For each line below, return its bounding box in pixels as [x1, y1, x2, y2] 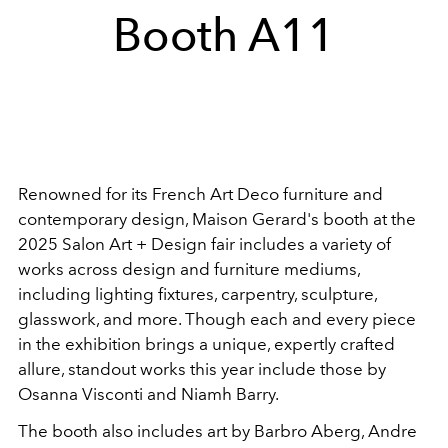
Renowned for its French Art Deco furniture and [18, 183, 383, 204]
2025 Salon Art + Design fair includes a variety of [18, 233, 391, 254]
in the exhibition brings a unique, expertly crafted [18, 333, 395, 354]
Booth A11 [113, 7, 335, 62]
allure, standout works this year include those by [18, 358, 386, 379]
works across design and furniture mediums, [18, 258, 360, 279]
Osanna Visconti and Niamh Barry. [18, 383, 279, 404]
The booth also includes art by [18, 420, 254, 441]
